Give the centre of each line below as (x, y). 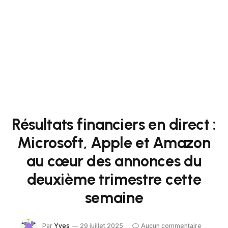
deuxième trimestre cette (114, 179)
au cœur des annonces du (114, 161)
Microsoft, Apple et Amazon (114, 143)
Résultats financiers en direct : (114, 124)
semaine (114, 198)
